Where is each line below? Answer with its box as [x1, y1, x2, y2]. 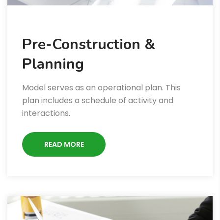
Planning [22, 54, 84, 75]
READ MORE [44, 139, 84, 150]
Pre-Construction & [22, 34, 155, 55]
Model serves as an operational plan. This [22, 82, 181, 94]
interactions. [22, 108, 70, 119]
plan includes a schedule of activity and [22, 95, 173, 107]
